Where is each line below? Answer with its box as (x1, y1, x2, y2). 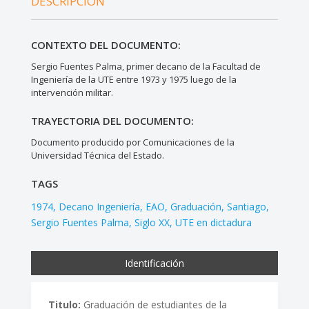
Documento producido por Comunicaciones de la (30, 135, 235, 148)
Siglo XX (134, 215, 170, 229)
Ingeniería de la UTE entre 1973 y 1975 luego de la (30, 72, 237, 86)
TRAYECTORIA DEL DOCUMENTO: (30, 113, 194, 128)
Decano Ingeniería (58, 199, 140, 213)
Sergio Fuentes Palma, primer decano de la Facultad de (30, 59, 261, 72)
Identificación (124, 256, 184, 270)
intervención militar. (30, 86, 113, 99)
